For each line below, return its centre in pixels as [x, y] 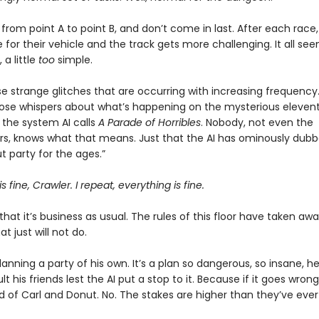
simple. [73, 60]
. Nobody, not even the [257, 122]
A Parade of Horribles [149, 122]
